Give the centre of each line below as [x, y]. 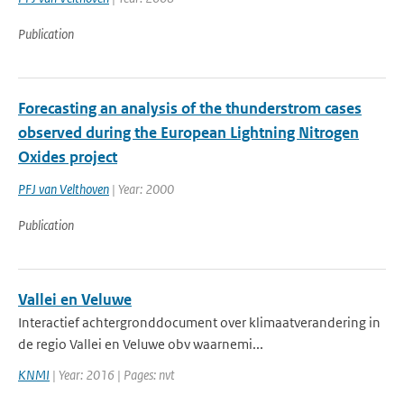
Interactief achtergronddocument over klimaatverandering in [199, 322]
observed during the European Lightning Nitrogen [188, 133]
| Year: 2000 [142, 189]
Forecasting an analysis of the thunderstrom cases [190, 108]
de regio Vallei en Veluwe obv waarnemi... [141, 344]
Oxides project [68, 157]
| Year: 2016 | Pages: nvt [112, 375]
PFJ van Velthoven [64, 189]
